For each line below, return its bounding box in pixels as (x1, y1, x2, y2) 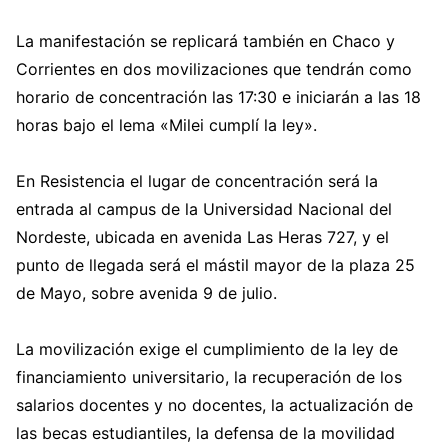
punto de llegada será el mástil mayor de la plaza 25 (16, 254, 415, 275)
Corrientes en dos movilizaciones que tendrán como (16, 58, 412, 79)
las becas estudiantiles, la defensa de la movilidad (16, 422, 395, 443)
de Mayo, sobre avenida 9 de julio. (16, 282, 277, 303)
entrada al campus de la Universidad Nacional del (16, 198, 392, 219)
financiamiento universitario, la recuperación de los (16, 366, 402, 387)
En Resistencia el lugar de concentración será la (16, 170, 378, 191)
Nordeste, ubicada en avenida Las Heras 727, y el (16, 226, 389, 247)
